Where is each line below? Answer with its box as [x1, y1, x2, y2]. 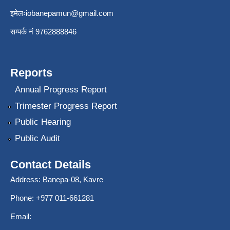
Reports [10, 66, 52, 80]
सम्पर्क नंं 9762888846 [10, 27, 76, 36]
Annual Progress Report [14, 85, 107, 95]
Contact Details [10, 158, 91, 171]
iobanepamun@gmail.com [26, 9, 113, 18]
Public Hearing [14, 117, 71, 127]
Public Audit [14, 133, 60, 143]
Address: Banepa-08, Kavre [10, 175, 103, 184]
